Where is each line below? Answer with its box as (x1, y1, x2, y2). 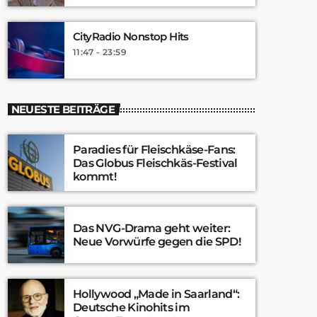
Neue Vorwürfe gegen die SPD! (73, 235, 241, 248)
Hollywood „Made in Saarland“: (73, 287, 240, 301)
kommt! (73, 169, 117, 183)
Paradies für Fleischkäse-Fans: (73, 142, 236, 156)
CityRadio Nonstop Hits (73, 29, 189, 43)
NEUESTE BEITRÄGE (11, 102, 115, 116)
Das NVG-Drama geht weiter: (73, 221, 231, 235)
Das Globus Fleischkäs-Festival (73, 156, 238, 170)
